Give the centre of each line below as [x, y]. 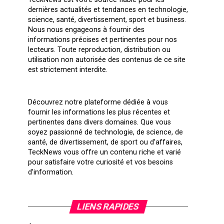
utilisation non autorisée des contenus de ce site [107, 60]
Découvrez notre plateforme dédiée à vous [98, 102]
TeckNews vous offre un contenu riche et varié [104, 152]
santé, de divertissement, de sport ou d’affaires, [105, 142]
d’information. [51, 172]
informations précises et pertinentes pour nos [102, 40]
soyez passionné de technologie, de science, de [105, 132]
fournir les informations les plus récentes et [99, 112]
